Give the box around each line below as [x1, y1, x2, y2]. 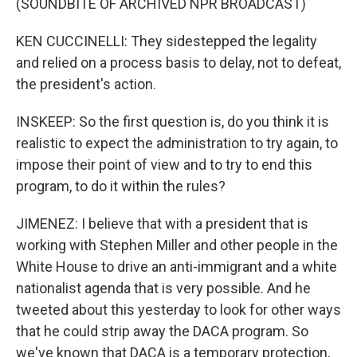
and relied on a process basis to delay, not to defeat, [16, 54, 341, 71]
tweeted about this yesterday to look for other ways [16, 301, 341, 318]
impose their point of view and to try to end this [16, 156, 312, 173]
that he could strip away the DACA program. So [16, 323, 308, 339]
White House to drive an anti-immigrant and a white [16, 258, 337, 275]
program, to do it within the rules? [16, 178, 226, 194]
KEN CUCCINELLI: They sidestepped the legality [16, 33, 317, 49]
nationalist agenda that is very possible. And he [16, 280, 311, 296]
